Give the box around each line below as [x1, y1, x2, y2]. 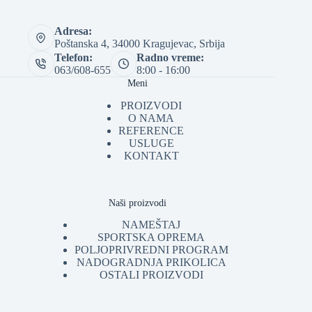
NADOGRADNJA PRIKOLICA [76, 256, 226, 268]
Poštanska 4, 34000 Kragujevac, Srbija [54, 38, 225, 50]
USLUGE [128, 136, 174, 149]
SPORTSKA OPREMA [97, 231, 205, 243]
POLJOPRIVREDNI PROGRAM [74, 243, 228, 256]
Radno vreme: [136, 51, 204, 63]
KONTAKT [123, 149, 179, 162]
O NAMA [128, 111, 175, 124]
